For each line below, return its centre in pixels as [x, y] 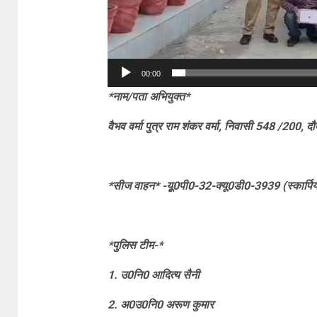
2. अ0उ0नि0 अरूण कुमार [160, 305]
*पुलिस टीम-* [135, 246]
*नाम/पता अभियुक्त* [148, 97]
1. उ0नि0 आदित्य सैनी [153, 275]
